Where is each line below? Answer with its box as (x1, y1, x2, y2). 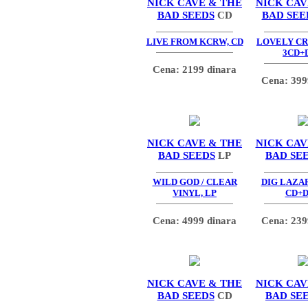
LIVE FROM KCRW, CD (146, 36, 243, 47)
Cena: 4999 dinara (153, 214, 236, 226)
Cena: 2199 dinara (153, 63, 236, 75)
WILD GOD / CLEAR (152, 177, 237, 188)
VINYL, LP (173, 188, 217, 199)
